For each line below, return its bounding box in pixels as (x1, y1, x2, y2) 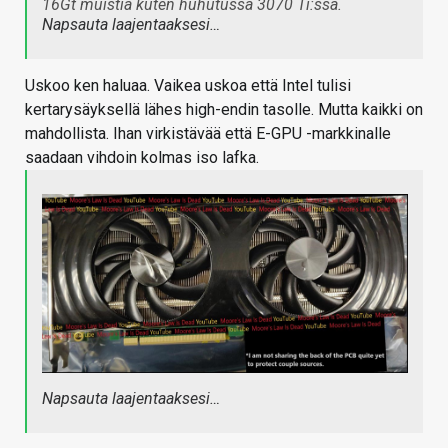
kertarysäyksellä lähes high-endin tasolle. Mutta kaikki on (25, 100, 423, 120)
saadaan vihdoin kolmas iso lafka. (25, 148, 259, 168)
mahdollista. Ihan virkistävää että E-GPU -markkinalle (25, 124, 391, 144)
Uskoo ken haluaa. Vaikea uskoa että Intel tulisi (25, 76, 351, 96)
